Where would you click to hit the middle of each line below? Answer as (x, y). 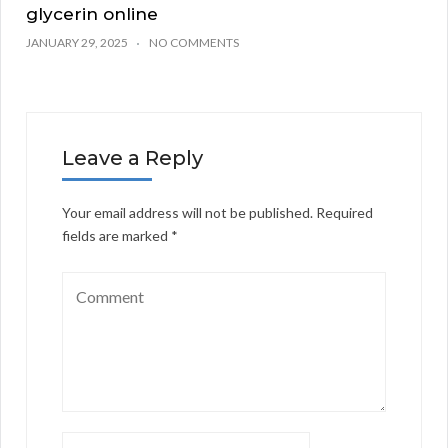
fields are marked (116, 236)
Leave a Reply (132, 158)
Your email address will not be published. (187, 213)
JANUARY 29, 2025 (77, 43)
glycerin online (92, 14)
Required (344, 213)
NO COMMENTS (194, 43)
